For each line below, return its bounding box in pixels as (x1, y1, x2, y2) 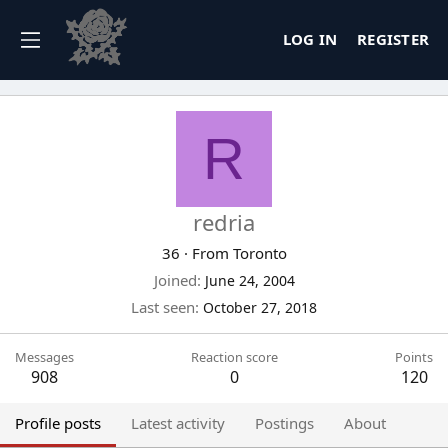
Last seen (131, 296, 195, 317)
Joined (153, 269, 197, 290)
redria (193, 206, 255, 237)
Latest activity (131, 412, 225, 433)
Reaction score (191, 347, 278, 366)
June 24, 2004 (204, 270, 295, 290)
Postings (255, 412, 314, 433)
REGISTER (357, 29, 429, 50)
